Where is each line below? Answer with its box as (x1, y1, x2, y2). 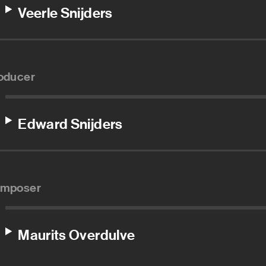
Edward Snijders (18, 116, 123, 132)
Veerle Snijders (18, 5, 113, 21)
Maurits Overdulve (18, 227, 135, 243)
